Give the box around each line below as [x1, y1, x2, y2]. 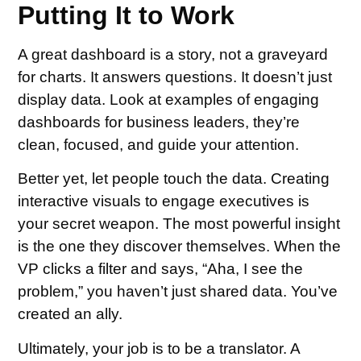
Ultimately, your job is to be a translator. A [18, 339, 301, 357]
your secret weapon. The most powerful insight [18, 215, 341, 233]
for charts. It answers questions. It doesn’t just [18, 68, 333, 85]
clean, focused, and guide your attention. [18, 136, 300, 153]
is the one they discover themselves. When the [18, 238, 342, 255]
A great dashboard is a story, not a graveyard [18, 46, 329, 63]
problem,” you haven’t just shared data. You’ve [18, 283, 338, 301]
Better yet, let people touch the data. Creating [18, 170, 330, 188]
